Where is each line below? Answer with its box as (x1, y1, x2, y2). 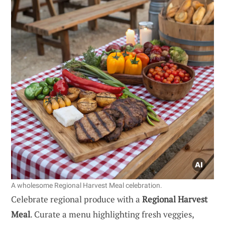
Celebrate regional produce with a (11, 193, 142, 205)
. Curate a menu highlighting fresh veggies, (30, 208, 194, 220)
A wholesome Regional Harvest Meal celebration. (11, 181, 162, 189)
